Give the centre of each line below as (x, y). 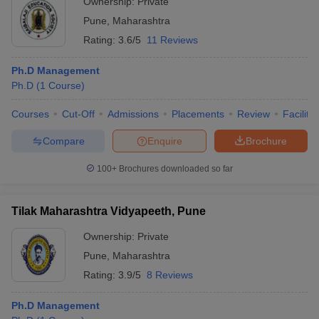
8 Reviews (170, 275)
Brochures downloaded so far (175, 169)
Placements (198, 114)
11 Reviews (172, 40)
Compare (63, 141)
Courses (30, 114)
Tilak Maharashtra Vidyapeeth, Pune (109, 211)
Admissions (133, 114)
